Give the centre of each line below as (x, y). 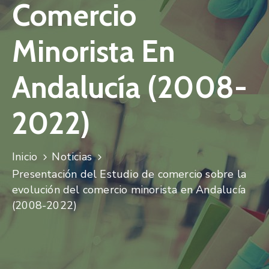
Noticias (72, 156)
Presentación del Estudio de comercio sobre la (129, 174)
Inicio (25, 156)
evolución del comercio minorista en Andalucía (129, 189)
